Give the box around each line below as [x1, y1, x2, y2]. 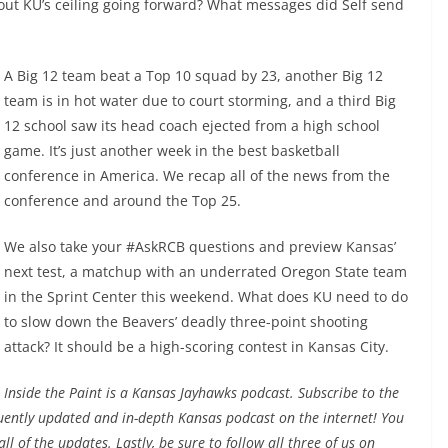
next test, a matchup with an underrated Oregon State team [4, 262, 407, 281]
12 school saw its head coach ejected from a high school [4, 116, 380, 135]
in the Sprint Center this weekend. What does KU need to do [4, 287, 408, 306]
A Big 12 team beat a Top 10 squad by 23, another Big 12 [4, 66, 383, 85]
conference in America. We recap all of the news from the [4, 166, 390, 185]
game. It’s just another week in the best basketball [4, 141, 340, 160]
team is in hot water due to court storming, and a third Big [4, 91, 396, 110]
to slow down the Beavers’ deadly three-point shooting [4, 312, 368, 331]
